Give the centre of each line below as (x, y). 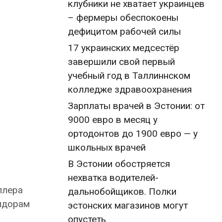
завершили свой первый (121, 62)
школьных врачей (107, 147)
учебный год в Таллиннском (129, 76)
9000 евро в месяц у (113, 120)
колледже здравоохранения (130, 89)
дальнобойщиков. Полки (122, 192)
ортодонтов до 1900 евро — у (133, 134)
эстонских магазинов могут (128, 205)
